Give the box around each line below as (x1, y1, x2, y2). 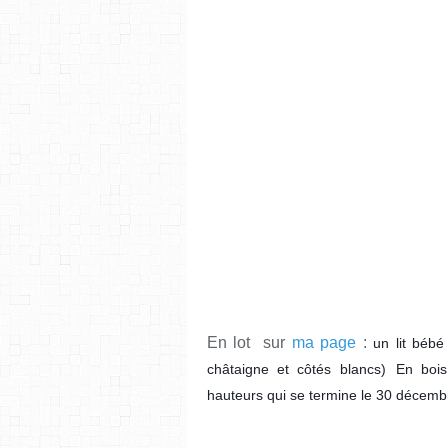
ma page (291, 333, 357, 351)
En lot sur (207, 333, 292, 351)
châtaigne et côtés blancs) (207, 360, 394, 377)
